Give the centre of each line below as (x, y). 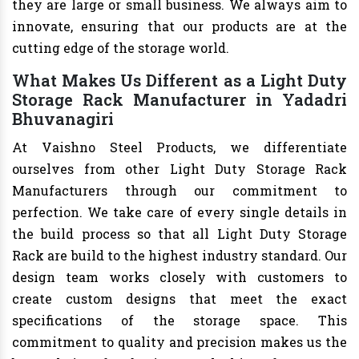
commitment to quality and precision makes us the (179, 342)
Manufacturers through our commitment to (179, 191)
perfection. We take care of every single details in (179, 212)
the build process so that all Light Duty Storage (179, 234)
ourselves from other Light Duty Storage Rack (179, 169)
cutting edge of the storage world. (121, 48)
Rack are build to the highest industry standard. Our (179, 256)
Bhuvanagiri (63, 119)
